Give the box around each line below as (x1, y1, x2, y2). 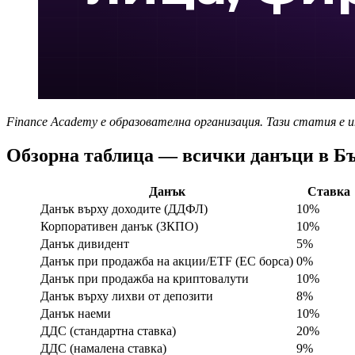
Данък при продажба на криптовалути (40, 271, 249, 285)
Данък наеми (40, 306, 111, 320)
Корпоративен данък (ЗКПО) (40, 219, 198, 233)
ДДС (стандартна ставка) (40, 323, 176, 338)
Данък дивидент (40, 236, 129, 250)
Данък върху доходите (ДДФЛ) (40, 201, 208, 216)
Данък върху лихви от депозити (40, 288, 213, 303)
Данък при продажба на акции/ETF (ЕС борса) (40, 254, 293, 268)
